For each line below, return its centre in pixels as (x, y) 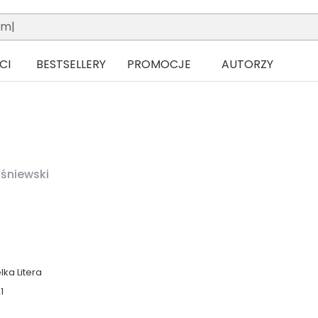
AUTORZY (247, 65)
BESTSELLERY (71, 65)
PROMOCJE (159, 65)
